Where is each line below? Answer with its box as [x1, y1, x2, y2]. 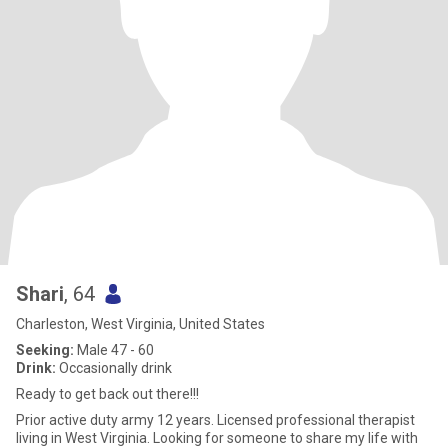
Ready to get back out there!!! [16, 386, 199, 402]
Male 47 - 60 [74, 342, 154, 358]
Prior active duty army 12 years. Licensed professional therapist [16, 412, 415, 428]
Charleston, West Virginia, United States [16, 316, 265, 332]
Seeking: [16, 342, 74, 358]
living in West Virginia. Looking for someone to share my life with [16, 430, 418, 446]
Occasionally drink [56, 360, 172, 376]
